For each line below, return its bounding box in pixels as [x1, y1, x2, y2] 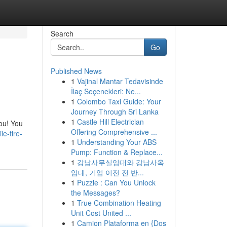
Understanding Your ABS [77, 137, 157, 147]
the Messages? [70, 187, 120, 198]
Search [50, 28, 73, 39]
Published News [50, 66, 102, 76]
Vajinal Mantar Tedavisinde [77, 76, 163, 86]
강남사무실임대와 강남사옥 [77, 157, 164, 167]
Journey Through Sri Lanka [70, 106, 159, 117]
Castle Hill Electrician [77, 117, 144, 127]
